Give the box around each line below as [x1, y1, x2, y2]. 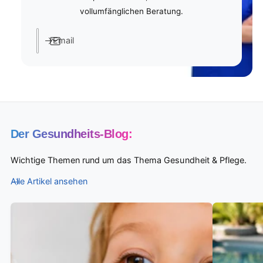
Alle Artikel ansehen [11, 176, 88, 187]
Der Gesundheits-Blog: [11, 127, 133, 141]
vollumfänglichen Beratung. [79, 6, 184, 16]
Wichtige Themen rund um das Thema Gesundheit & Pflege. [11, 155, 247, 166]
